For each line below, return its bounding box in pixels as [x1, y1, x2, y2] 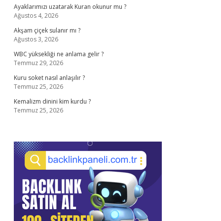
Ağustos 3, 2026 [14, 35, 58, 43]
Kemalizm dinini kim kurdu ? [14, 97, 91, 106]
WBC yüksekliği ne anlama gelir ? [14, 50, 104, 58]
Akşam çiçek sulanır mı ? [14, 26, 80, 35]
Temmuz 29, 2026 [14, 59, 63, 67]
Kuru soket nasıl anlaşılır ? [14, 74, 85, 82]
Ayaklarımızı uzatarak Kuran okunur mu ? [14, 2, 126, 11]
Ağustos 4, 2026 [14, 11, 58, 20]
